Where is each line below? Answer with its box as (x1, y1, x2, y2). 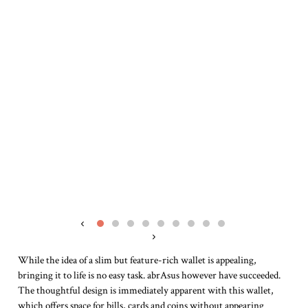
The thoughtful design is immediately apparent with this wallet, (18, 284, 274, 298)
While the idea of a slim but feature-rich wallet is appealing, (18, 254, 256, 267)
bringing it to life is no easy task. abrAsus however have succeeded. (18, 269, 280, 283)
